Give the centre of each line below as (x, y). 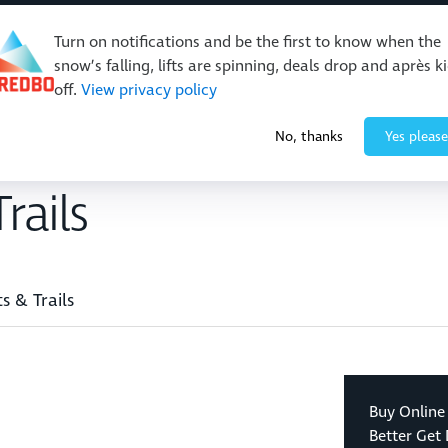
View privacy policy (149, 90)
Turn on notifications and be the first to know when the (247, 42)
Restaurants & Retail (256, 94)
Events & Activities (82, 94)
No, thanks (309, 136)
